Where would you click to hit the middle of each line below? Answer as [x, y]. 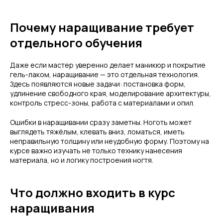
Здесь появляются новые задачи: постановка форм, [98, 84]
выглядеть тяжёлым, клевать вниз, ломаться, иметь [97, 132]
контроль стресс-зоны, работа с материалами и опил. [102, 103]
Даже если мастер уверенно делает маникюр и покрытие [108, 65]
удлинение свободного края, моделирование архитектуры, [111, 93]
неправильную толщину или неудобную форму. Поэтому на [110, 141]
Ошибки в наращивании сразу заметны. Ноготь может [101, 122]
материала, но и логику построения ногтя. [82, 160]
